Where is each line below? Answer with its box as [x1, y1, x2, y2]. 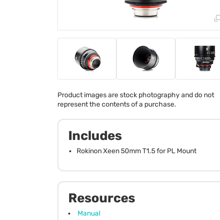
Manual [78, 209, 100, 218]
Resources [68, 190, 135, 206]
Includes [68, 128, 122, 143]
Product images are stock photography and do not [57, 90, 214, 99]
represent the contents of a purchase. [57, 100, 176, 109]
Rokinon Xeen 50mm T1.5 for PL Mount [77, 146, 196, 155]
